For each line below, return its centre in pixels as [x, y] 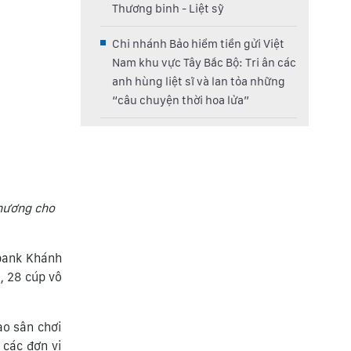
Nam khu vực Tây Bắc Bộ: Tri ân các [204, 63]
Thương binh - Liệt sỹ [168, 9]
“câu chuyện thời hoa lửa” [181, 100]
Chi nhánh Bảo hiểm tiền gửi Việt [198, 44]
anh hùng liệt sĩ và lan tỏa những [199, 81]
